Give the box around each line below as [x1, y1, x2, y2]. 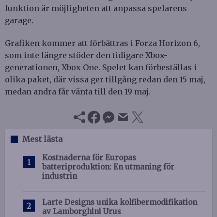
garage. [5, 15, 33, 25]
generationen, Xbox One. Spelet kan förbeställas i [5, 62, 197, 72]
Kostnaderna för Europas [42, 153, 136, 162]
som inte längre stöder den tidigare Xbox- [5, 50, 168, 60]
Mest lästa [22, 134, 62, 144]
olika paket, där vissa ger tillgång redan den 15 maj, [5, 74, 205, 84]
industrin [42, 171, 77, 181]
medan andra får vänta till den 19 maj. [5, 86, 150, 96]
